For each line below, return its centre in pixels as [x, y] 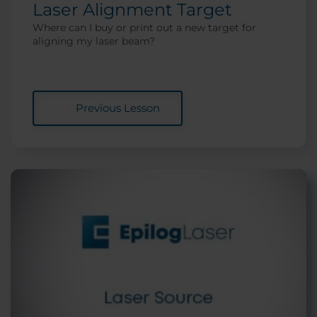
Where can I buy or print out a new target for [144, 27]
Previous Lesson [117, 108]
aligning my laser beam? [94, 41]
